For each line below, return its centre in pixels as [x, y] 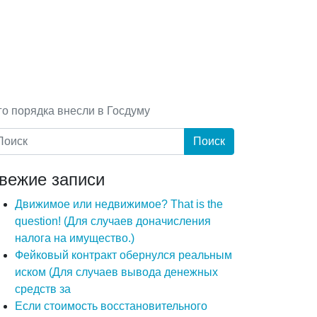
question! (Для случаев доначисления [113, 221]
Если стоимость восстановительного [111, 306]
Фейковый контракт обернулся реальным [123, 255]
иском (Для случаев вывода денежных [116, 272]
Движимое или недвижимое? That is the [119, 204]
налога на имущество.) [75, 238]
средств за [43, 289]
